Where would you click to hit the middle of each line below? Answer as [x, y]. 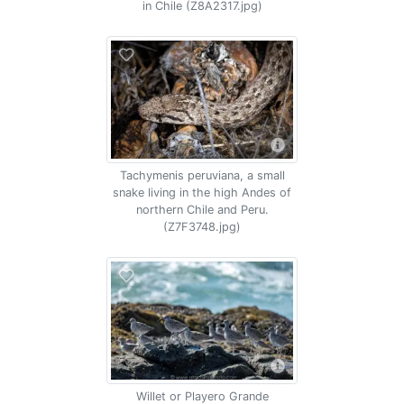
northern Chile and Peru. [202, 210]
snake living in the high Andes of [202, 193]
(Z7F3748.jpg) [202, 227]
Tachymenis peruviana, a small [202, 175]
